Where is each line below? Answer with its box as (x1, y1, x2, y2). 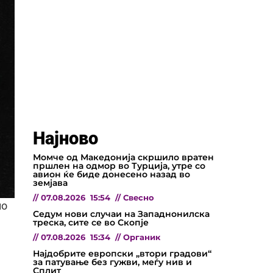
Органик (123, 232, 160, 242)
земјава (33, 177, 68, 188)
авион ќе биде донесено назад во (33, 168, 190, 180)
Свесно (123, 193, 154, 202)
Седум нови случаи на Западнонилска (33, 208, 210, 219)
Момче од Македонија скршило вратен (33, 151, 214, 163)
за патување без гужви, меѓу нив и (33, 256, 192, 268)
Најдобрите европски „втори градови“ (33, 247, 211, 259)
